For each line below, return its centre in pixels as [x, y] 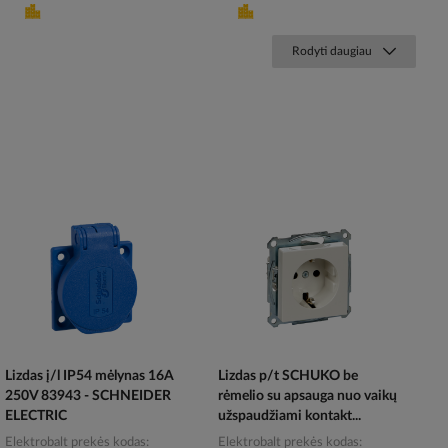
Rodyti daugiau [332, 51]
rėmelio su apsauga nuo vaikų [308, 396]
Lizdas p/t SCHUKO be [288, 376]
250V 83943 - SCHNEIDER [87, 396]
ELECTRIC [35, 416]
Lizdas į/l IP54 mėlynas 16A [89, 376]
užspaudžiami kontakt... [290, 416]
